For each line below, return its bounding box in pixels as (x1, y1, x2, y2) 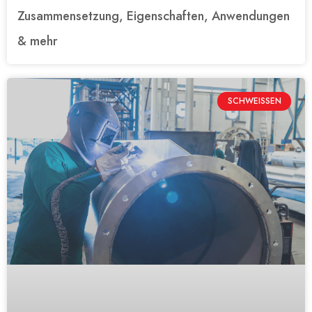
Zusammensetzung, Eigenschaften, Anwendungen (17, 7, 290, 26)
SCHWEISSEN (227, 95, 275, 108)
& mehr (17, 32, 57, 51)
